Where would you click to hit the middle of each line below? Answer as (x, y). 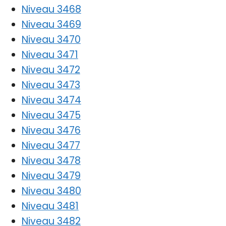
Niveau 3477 (51, 145)
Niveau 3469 (51, 24)
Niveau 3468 (51, 9)
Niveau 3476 (51, 130)
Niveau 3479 (51, 176)
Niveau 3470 (51, 39)
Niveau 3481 (50, 206)
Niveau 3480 (51, 191)
